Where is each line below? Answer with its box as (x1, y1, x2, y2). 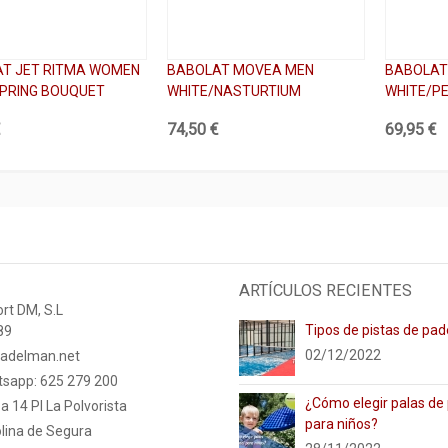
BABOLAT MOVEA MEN (167, 61, 314, 78)
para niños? (305, 416, 378, 433)
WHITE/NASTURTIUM (167, 82, 301, 99)
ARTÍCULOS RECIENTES (239, 281, 412, 301)
